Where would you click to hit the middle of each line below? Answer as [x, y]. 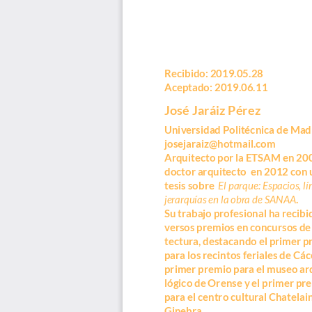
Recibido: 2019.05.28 [214, 72]
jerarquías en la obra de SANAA [231, 198]
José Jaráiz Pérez [213, 108]
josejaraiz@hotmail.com [220, 143]
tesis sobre [192, 185]
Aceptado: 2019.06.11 [216, 86]
